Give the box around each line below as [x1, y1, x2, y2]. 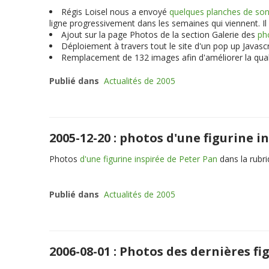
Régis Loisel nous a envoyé [61, 6, 169, 17]
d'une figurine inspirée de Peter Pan [80, 153, 217, 165]
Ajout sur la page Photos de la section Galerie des [61, 29, 258, 40]
